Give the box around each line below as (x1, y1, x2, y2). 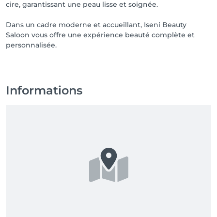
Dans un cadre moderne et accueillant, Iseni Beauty (6, 20, 186, 29)
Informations (6, 83, 82, 97)
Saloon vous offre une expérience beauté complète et (6, 31, 195, 39)
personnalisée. (6, 41, 57, 49)
